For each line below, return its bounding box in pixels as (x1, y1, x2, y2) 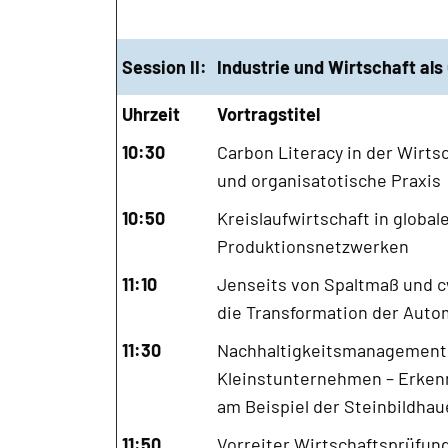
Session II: (121, 55, 207, 78)
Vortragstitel (216, 102, 320, 125)
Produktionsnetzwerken (216, 234, 409, 257)
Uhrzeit (121, 102, 180, 125)
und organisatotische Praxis (216, 168, 441, 191)
